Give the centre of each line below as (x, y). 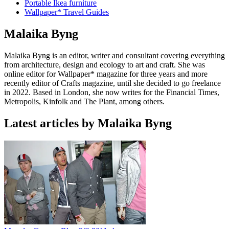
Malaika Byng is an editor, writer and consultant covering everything (114, 55)
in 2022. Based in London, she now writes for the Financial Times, (112, 92)
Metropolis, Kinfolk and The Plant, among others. (85, 101)
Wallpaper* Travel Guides (67, 12)
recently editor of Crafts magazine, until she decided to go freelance (112, 83)
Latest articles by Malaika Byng (88, 123)
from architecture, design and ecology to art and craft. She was (105, 64)
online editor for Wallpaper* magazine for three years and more (106, 74)
